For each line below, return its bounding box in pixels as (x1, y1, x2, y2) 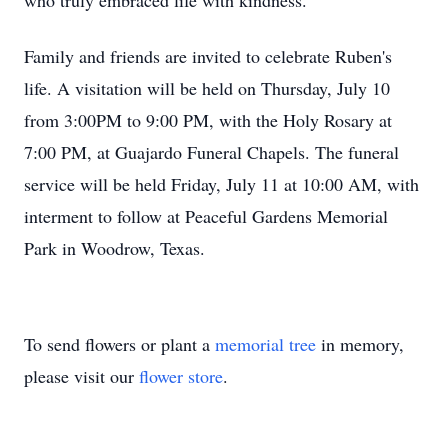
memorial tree (215, 332, 316, 356)
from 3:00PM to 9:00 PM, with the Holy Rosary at (24, 108, 392, 132)
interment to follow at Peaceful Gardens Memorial (24, 204, 388, 228)
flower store (139, 364, 223, 388)
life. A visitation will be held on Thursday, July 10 (24, 76, 390, 100)
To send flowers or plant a (24, 332, 215, 356)
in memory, (316, 332, 404, 356)
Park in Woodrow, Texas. (24, 236, 205, 260)
